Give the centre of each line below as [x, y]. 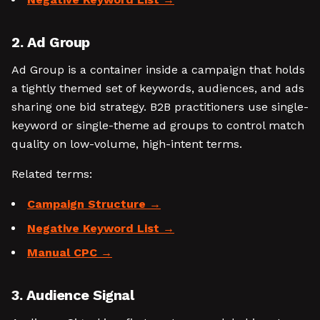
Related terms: [52, 174]
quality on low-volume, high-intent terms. [127, 144]
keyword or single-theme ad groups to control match [158, 125]
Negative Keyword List [93, 228]
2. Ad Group [51, 42]
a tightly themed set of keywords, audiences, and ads [158, 88]
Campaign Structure [86, 204]
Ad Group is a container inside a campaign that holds [158, 70]
